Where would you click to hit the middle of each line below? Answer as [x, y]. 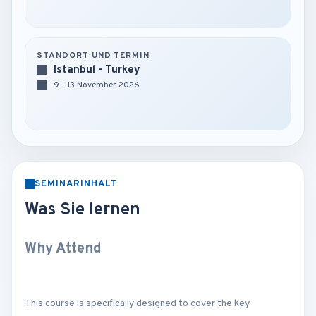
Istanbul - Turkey [97, 70]
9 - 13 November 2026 [97, 85]
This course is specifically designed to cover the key [137, 303]
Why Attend [63, 249]
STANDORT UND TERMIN [93, 56]
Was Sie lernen [83, 210]
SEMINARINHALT [77, 184]
